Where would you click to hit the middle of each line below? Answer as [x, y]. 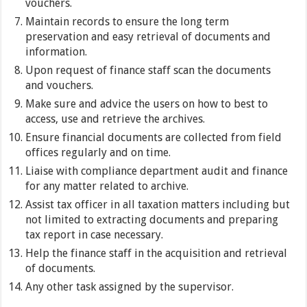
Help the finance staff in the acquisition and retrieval [157, 254]
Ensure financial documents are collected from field [154, 138]
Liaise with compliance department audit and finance [157, 171]
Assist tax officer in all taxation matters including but [158, 205]
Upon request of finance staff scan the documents [148, 71]
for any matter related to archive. [107, 186]
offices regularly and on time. [98, 153]
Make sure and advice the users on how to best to [147, 104]
